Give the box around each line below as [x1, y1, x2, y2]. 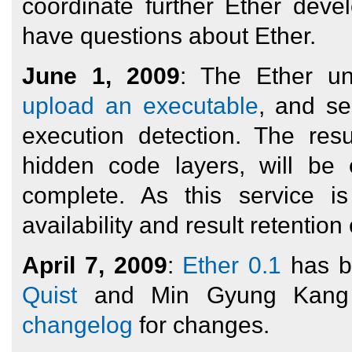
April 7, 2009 [21, 252, 167, 279]
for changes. [132, 312, 269, 339]
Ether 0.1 [182, 252, 282, 279]
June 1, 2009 [21, 63, 180, 90]
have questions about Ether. [21, 23, 316, 49]
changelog [21, 312, 133, 339]
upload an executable [21, 93, 258, 119]
